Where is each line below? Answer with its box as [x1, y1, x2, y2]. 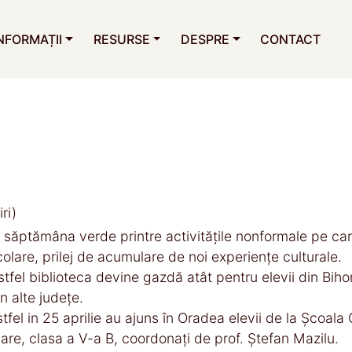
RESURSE [93, 31, 150, 47]
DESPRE [180, 31, 229, 47]
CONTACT [260, 31, 321, 47]
